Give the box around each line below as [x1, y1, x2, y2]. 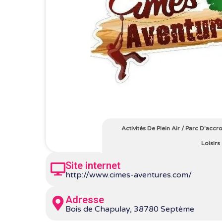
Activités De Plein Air [121, 124, 180, 132]
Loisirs [201, 139, 220, 147]
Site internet [65, 159, 120, 171]
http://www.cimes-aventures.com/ [65, 169, 192, 180]
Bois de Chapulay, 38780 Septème [65, 204, 194, 214]
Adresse [65, 193, 104, 206]
